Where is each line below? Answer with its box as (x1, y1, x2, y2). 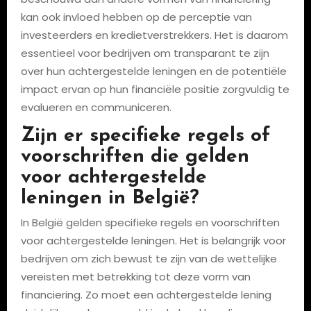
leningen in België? (20, 189, 199, 208)
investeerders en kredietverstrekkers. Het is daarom (20, 28, 288, 42)
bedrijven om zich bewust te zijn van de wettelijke (20, 251, 277, 266)
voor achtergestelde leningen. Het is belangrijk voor (20, 233, 286, 248)
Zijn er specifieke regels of (20, 126, 270, 146)
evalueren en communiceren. (20, 100, 171, 115)
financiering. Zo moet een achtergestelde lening (20, 287, 271, 302)
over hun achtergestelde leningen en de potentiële (20, 64, 287, 78)
